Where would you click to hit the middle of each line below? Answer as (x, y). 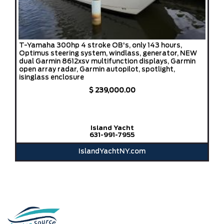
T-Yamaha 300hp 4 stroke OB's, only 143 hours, (100, 45)
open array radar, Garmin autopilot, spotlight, (97, 69)
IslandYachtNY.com (112, 152)
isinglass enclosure (51, 77)
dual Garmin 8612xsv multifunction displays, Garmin (107, 61)
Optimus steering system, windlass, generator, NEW (108, 53)
